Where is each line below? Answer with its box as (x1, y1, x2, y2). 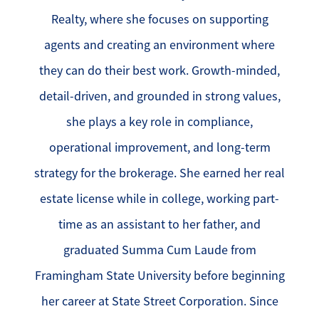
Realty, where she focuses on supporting (51, 11, 268, 27)
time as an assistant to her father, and (58, 216, 261, 232)
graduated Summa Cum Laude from (63, 241, 256, 258)
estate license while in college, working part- (40, 190, 279, 206)
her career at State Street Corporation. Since (41, 293, 278, 309)
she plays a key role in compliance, (66, 113, 253, 130)
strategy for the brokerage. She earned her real (34, 164, 285, 181)
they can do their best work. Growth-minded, (39, 62, 280, 78)
